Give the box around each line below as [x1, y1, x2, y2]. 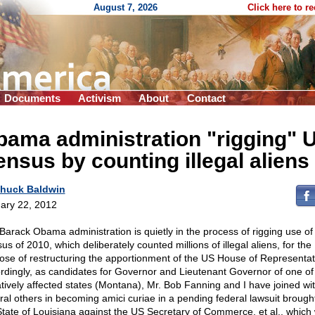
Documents [4, 92, 60, 104]
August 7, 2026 [94, 2, 157, 13]
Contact [187, 92, 226, 104]
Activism [78, 92, 121, 104]
